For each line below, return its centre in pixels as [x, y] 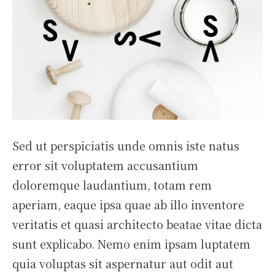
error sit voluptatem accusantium [105, 165]
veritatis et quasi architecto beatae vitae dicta [137, 224]
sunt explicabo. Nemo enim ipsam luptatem [131, 244]
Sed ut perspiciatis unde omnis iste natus [126, 146]
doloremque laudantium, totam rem [112, 185]
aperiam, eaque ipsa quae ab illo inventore [128, 205]
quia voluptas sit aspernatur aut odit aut [123, 264]
